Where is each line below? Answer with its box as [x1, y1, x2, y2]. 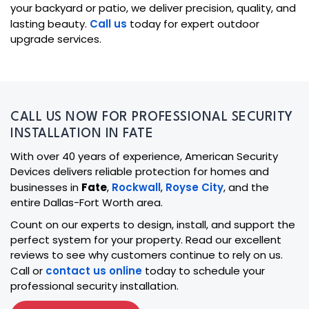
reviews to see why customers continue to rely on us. [10, 247, 283, 262]
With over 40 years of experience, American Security [10, 148, 278, 163]
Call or [10, 263, 46, 278]
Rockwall [112, 179, 161, 195]
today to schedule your [142, 263, 265, 278]
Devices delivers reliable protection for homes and [10, 163, 269, 179]
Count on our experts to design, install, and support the [10, 217, 295, 232]
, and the [223, 179, 269, 195]
